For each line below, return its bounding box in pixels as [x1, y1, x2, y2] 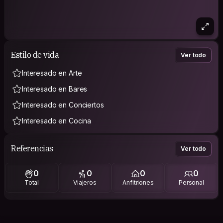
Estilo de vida [11, 50, 59, 60]
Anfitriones [122, 179, 154, 187]
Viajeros [73, 179, 97, 187]
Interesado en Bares [22, 84, 88, 93]
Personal [178, 179, 204, 187]
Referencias [11, 143, 53, 154]
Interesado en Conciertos [22, 100, 104, 109]
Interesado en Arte [22, 68, 82, 77]
